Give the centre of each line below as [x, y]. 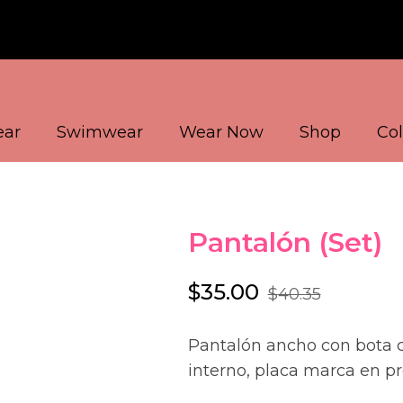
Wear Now [221, 132]
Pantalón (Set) [285, 242]
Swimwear [100, 132]
